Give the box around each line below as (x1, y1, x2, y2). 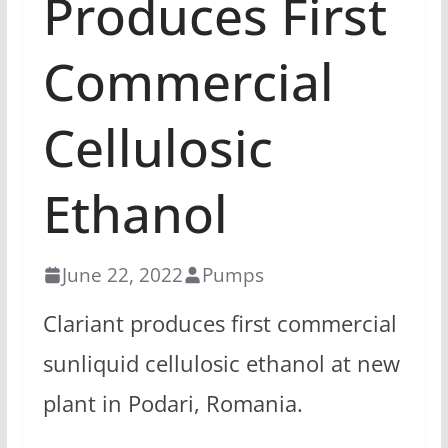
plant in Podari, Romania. (42, 388, 303, 419)
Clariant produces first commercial (42, 308, 397, 339)
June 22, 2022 (61, 261, 183, 288)
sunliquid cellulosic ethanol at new (42, 348, 400, 379)
